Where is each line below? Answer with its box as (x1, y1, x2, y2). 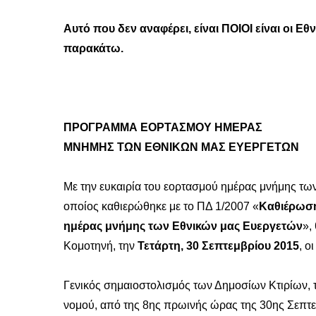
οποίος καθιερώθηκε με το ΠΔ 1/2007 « (63, 200, 259, 213)
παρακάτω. (63, 42, 123, 55)
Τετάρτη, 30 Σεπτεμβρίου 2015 (138, 240, 299, 253)
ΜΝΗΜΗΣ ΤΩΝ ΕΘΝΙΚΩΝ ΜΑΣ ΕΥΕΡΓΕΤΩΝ (63, 141, 299, 154)
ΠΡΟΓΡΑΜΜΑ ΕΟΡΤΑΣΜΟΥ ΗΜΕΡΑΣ (63, 121, 262, 134)
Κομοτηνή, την (63, 240, 138, 253)
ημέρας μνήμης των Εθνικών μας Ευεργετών (63, 220, 303, 233)
